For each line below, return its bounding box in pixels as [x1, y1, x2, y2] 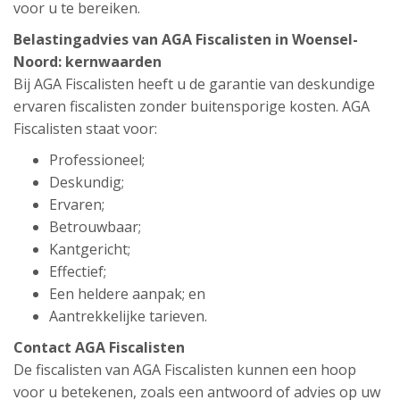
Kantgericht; [49, 239, 130, 259]
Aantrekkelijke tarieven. [49, 306, 207, 326]
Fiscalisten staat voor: [13, 119, 157, 138]
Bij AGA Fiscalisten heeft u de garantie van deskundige [13, 74, 375, 94]
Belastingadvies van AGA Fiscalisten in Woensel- [13, 29, 358, 49]
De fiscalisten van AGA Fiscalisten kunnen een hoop [13, 360, 356, 379]
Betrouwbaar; [49, 217, 141, 237]
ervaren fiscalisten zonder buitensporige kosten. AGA [13, 96, 370, 116]
